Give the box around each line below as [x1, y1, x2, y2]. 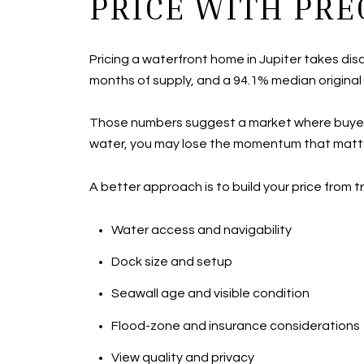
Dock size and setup [110, 255, 232, 269]
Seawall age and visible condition [110, 287, 310, 301]
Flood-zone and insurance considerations [110, 318, 360, 332]
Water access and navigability [110, 223, 292, 236]
